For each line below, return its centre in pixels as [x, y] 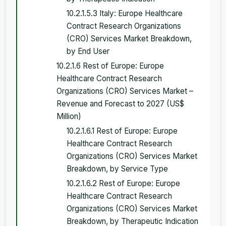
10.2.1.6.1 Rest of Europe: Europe [122, 131]
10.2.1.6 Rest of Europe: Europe [110, 66]
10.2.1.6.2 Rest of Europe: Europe [123, 183]
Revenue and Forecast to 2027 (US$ [120, 103]
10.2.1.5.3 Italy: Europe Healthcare [125, 13]
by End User [88, 51]
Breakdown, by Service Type [117, 168]
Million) [69, 116]
